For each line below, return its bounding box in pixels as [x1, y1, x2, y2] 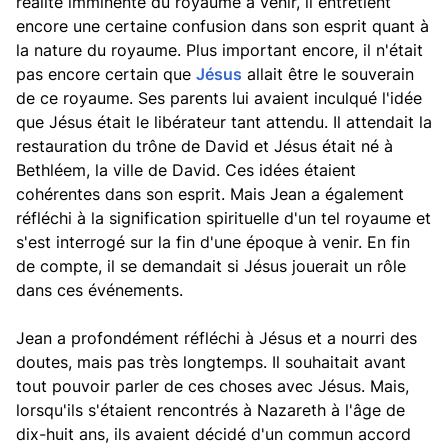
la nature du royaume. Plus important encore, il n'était [16, 40, 423, 60]
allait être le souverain [242, 64, 414, 84]
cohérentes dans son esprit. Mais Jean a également [16, 184, 404, 204]
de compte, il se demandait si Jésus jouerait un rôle [16, 256, 406, 276]
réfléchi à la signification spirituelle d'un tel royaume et [16, 208, 431, 228]
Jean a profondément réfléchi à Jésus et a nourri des [16, 328, 417, 348]
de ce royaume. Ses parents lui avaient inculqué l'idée [16, 88, 422, 108]
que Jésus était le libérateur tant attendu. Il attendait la [16, 112, 432, 132]
